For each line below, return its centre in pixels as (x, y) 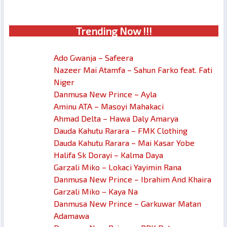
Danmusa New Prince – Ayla (105, 94)
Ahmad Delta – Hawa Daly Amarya (116, 119)
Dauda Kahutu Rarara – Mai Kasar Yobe (124, 143)
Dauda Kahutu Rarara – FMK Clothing (121, 131)
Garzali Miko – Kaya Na (96, 192)
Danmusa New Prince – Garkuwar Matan (127, 204)
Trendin (93, 31)
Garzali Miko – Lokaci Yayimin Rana (118, 167)
